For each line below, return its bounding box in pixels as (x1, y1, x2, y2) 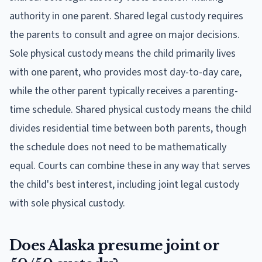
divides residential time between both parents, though (9, 120, 247, 136)
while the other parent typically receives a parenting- (9, 83, 238, 98)
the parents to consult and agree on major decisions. (9, 27, 240, 42)
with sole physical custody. (9, 195, 125, 211)
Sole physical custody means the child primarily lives (9, 46, 236, 61)
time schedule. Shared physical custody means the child (9, 102, 251, 117)
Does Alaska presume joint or (9, 236, 220, 254)
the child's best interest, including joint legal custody (9, 177, 239, 192)
